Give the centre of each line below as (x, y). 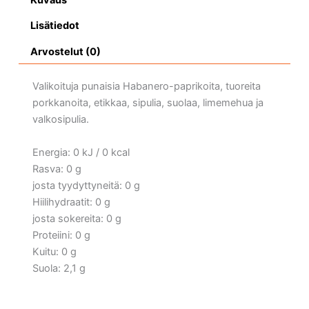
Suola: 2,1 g (59, 268)
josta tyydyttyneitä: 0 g (86, 185)
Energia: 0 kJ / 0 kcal (81, 152)
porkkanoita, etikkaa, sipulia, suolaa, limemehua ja (148, 103)
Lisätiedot (55, 26)
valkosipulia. (60, 120)
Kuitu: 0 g (54, 251)
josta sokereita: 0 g (77, 218)
